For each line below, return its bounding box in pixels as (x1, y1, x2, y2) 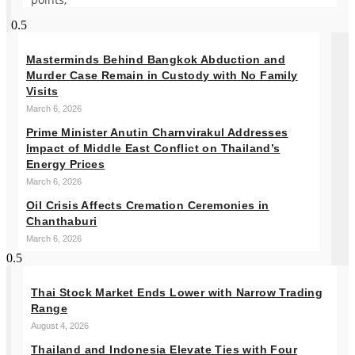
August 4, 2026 (31, 320, 89, 330)
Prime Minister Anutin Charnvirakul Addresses (26, 125, 288, 139)
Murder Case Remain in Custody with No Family (26, 68, 298, 82)
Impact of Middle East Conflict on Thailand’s (26, 141, 281, 155)
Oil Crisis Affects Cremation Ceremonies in (26, 198, 269, 212)
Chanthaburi (26, 214, 97, 227)
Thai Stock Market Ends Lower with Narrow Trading (31, 285, 323, 299)
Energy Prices (26, 157, 105, 170)
